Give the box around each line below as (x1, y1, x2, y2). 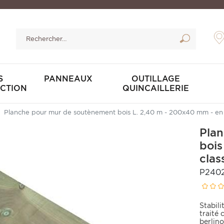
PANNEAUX (43, 74, 92, 83)
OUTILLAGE (131, 74, 180, 83)
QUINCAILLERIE (122, 83, 189, 93)
